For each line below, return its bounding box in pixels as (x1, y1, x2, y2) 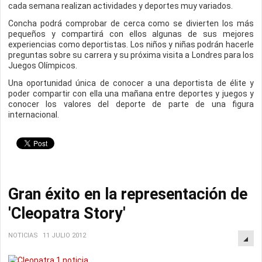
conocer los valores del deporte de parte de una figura (8, 99, 254, 109)
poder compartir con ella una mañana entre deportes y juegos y (8, 89, 254, 98)
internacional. (8, 110, 59, 119)
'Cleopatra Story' (8, 204, 126, 223)
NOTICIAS (8, 232, 38, 239)
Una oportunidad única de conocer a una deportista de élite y (8, 78, 254, 88)
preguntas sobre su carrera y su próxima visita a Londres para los (8, 50, 254, 60)
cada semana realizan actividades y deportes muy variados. (8, 1, 233, 11)
